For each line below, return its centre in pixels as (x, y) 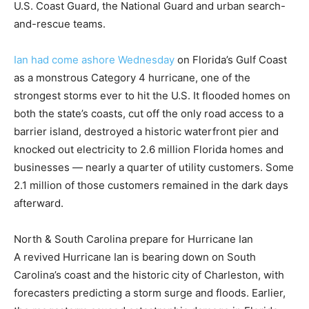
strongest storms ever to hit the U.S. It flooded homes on (152, 96)
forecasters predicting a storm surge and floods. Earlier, (150, 293)
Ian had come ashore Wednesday (94, 60)
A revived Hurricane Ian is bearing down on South (135, 257)
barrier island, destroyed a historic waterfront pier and (146, 131)
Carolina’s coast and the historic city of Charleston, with (149, 275)
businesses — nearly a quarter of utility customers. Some (154, 167)
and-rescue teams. (60, 24)
